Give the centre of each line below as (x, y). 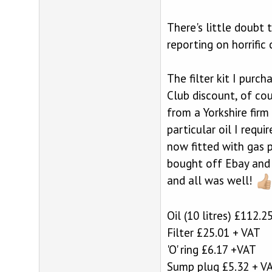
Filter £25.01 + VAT (213, 232)
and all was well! (211, 180)
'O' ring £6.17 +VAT (211, 249)
